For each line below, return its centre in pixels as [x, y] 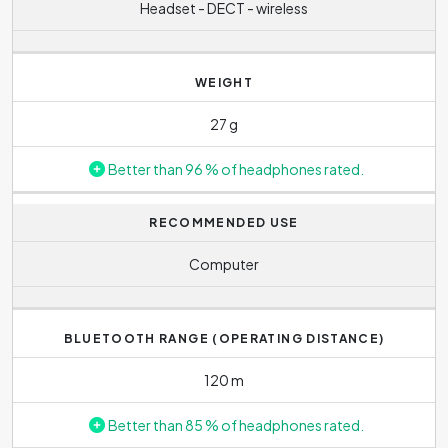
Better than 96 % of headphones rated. [235, 168]
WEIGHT [224, 82]
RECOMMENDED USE [224, 222]
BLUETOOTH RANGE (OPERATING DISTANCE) [224, 338]
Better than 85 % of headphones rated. [235, 424]
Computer [224, 263]
